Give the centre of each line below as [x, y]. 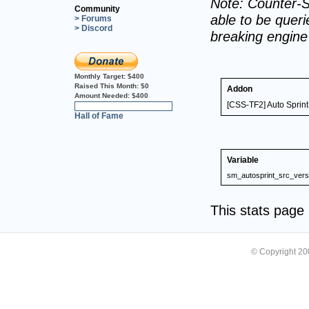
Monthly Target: [101, 76]
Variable [243, 160]
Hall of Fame [99, 116]
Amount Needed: [103, 95]
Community [97, 9]
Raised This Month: [108, 86]
